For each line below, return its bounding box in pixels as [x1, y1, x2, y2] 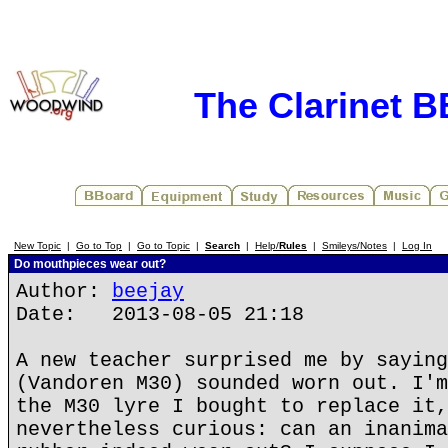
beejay [112, 280, 184, 303]
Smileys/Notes [322, 240, 387, 251]
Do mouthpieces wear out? [11, 257, 166, 271]
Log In [402, 240, 432, 251]
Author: [16, 280, 112, 303]
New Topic [14, 240, 61, 251]
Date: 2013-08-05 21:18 [16, 303, 304, 326]
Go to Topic [137, 240, 190, 251]
